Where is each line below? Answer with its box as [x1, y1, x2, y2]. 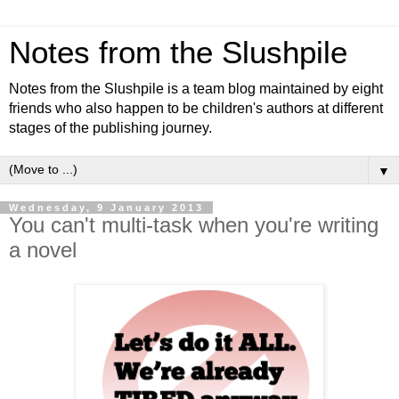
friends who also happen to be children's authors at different [9, 101, 383, 116]
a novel [9, 238, 77, 262]
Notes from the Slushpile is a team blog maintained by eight [9, 81, 383, 96]
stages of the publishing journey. [9, 120, 212, 135]
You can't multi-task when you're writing [9, 213, 379, 237]
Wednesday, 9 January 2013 [9, 202, 204, 213]
